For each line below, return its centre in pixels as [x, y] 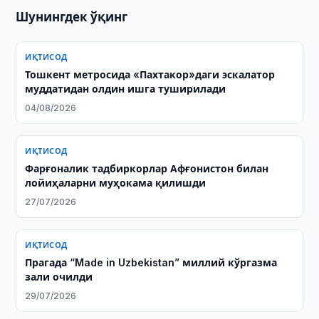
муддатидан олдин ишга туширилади [126, 89]
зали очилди [59, 277]
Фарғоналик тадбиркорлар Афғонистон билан [147, 168]
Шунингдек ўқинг [72, 17]
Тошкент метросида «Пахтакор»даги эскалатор [150, 74]
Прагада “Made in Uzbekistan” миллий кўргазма [151, 262]
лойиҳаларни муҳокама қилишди [116, 183]
